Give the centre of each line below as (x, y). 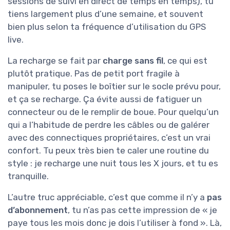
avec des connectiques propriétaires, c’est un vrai (109, 138)
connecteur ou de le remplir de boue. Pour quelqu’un (113, 112)
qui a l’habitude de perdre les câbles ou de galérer (109, 125)
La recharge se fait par (55, 61)
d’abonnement (38, 210)
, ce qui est (185, 61)
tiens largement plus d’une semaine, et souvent (106, 14)
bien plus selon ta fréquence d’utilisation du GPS (107, 27)
